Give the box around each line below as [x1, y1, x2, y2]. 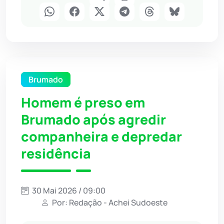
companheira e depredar [21, 127, 182, 145]
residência [21, 144, 91, 162]
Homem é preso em [21, 93, 145, 111]
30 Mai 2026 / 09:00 [30, 184, 105, 196]
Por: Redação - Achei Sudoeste [50, 196, 167, 208]
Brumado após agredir [21, 110, 166, 128]
